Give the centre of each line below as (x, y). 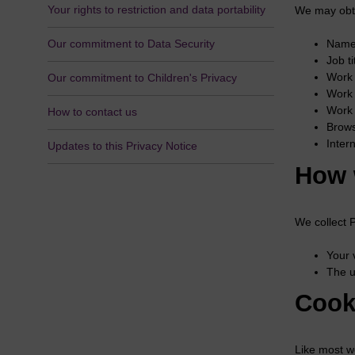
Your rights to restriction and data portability (156, 10)
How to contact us (92, 112)
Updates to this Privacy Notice (122, 146)
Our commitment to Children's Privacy (142, 78)
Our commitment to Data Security (131, 44)
